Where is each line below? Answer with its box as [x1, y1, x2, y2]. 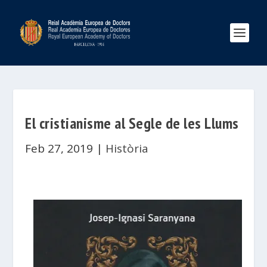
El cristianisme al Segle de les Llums [25, 113, 239, 133]
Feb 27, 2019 [25, 141, 94, 156]
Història [105, 141, 149, 156]
